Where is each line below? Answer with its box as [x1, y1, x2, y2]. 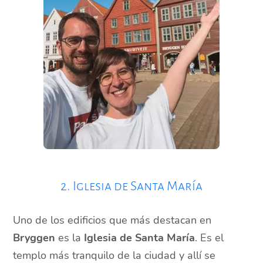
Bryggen [13, 231, 56, 245]
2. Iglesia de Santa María [60, 179, 203, 194]
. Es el [195, 231, 224, 245]
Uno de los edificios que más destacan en [13, 213, 212, 228]
